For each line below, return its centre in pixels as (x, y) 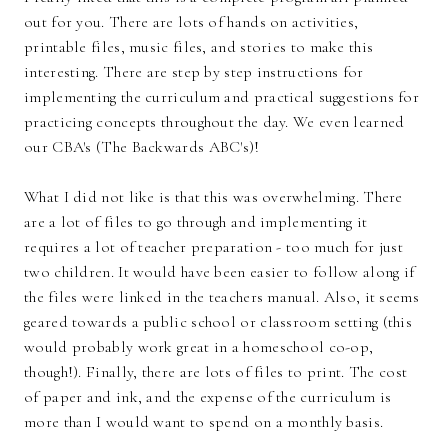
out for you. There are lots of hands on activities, (191, 22)
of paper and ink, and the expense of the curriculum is (208, 397)
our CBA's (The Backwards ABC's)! (142, 147)
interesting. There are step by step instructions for (194, 72)
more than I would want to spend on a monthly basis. (204, 422)
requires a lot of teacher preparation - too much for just (214, 247)
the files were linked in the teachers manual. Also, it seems (221, 297)
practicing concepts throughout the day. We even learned (214, 122)
